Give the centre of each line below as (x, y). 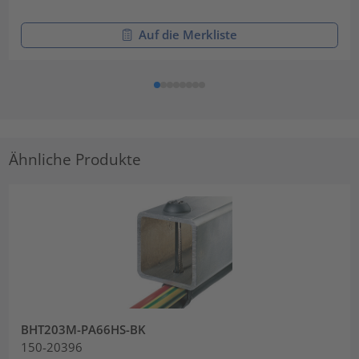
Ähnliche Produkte (75, 159)
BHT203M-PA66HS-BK (84, 329)
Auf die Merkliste (188, 35)
